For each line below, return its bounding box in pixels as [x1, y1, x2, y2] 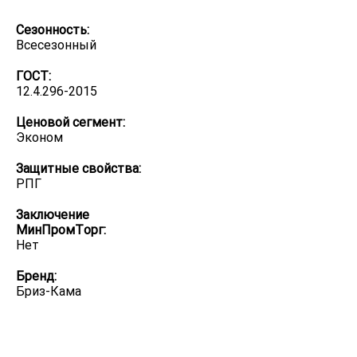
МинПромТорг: [16, 222, 106, 237]
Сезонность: [16, 22, 89, 37]
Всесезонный [16, 37, 96, 53]
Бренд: [16, 269, 57, 284]
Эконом [16, 130, 63, 145]
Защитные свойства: [16, 161, 141, 176]
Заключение [16, 207, 89, 222]
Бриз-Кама [16, 284, 81, 299]
